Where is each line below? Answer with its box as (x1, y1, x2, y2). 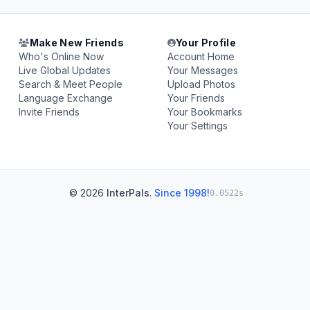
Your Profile (175, 37, 237, 48)
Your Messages (167, 64, 238, 76)
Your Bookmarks (167, 106, 242, 118)
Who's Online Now (19, 51, 104, 62)
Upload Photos (167, 78, 235, 90)
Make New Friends (29, 37, 125, 48)
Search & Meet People (19, 78, 123, 90)
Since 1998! (154, 187, 210, 199)
